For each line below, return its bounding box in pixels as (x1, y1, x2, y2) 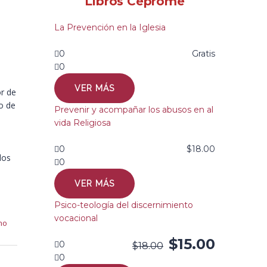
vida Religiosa (54, 117, 111, 128)
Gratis (192, 48, 215, 59)
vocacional (54, 213, 98, 223)
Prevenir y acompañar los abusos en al (54, 104, 213, 115)
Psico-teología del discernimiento (54, 200, 193, 210)
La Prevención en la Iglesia (54, 22, 166, 33)
